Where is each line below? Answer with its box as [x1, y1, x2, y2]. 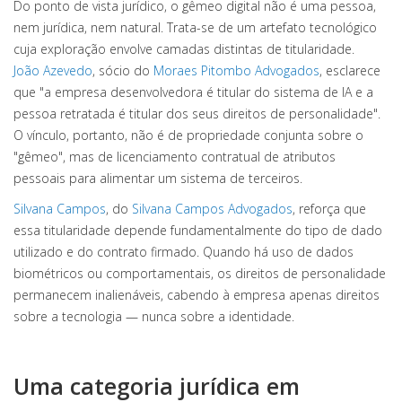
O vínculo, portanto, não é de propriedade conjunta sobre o [13, 127, 363, 144]
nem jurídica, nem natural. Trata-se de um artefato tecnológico [13, 19, 377, 36]
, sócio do [92, 62, 153, 79]
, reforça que [293, 200, 366, 217]
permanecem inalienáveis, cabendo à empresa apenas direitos [13, 286, 380, 303]
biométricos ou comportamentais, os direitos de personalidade [13, 265, 386, 282]
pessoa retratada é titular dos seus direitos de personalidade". [13, 105, 380, 122]
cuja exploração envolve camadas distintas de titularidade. [13, 40, 358, 57]
